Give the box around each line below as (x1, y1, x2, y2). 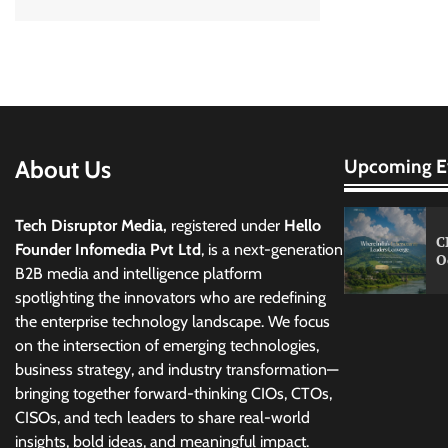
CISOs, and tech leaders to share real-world (15, 408, 310, 428)
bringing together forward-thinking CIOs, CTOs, (15, 384, 332, 404)
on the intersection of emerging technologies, (15, 336, 319, 356)
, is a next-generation (201, 240, 343, 260)
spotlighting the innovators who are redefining (15, 288, 326, 308)
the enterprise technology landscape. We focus (15, 312, 330, 332)
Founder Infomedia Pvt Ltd (15, 240, 201, 260)
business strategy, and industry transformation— (15, 360, 338, 380)
